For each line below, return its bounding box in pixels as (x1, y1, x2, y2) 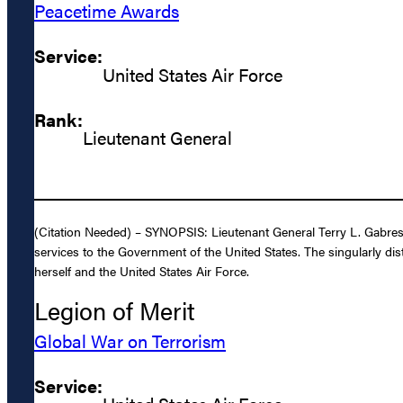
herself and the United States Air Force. (34, 262, 249, 281)
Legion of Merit (34, 292, 195, 327)
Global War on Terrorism (34, 327, 226, 354)
